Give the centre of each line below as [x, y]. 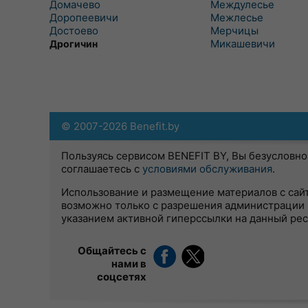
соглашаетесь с [102, 169]
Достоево [74, 31]
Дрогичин [74, 44]
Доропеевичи [84, 18]
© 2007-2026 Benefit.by [120, 126]
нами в [129, 264]
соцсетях [122, 277]
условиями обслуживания [207, 169]
